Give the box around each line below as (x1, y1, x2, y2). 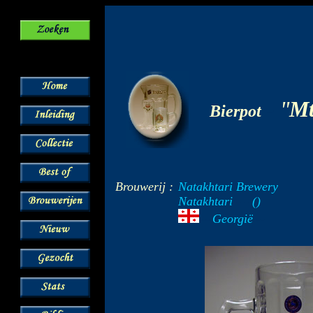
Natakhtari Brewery (178, 180, 278, 194)
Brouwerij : (115, 180, 173, 194)
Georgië (212, 212, 253, 226)
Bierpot (210, 102, 261, 120)
